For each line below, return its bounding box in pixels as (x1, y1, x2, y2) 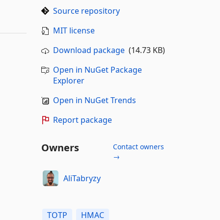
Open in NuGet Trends (53, 95, 136, 106)
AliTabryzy (63, 172, 101, 184)
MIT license (53, 25, 95, 36)
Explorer (53, 75, 84, 86)
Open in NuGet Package (53, 64, 142, 75)
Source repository (53, 5, 120, 16)
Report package (53, 114, 112, 125)
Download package (53, 45, 125, 55)
